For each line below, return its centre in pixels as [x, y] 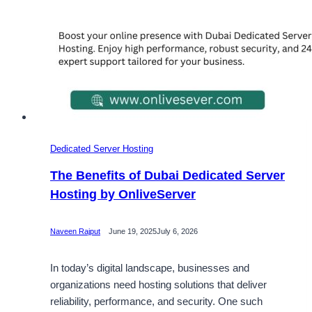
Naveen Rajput [75, 232]
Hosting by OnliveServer [123, 194]
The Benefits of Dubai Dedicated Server [167, 175]
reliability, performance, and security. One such [156, 301]
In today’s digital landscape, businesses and [150, 267]
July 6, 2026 [177, 232]
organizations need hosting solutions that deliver [158, 284]
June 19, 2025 [133, 232]
